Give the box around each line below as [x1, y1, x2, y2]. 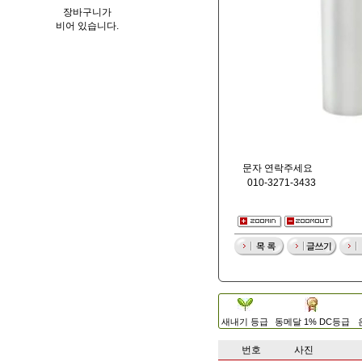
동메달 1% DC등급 [275, 317, 350, 326]
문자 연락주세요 [242, 162, 313, 174]
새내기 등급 [221, 317, 268, 326]
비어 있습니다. [55, 20, 119, 32]
